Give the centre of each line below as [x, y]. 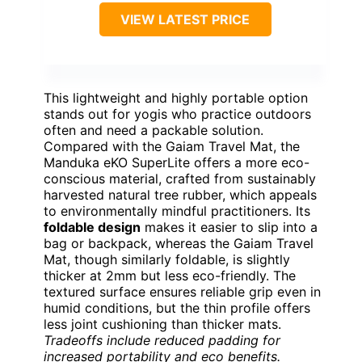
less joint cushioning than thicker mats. [162, 324]
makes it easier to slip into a [229, 227]
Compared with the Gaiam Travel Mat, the [172, 146]
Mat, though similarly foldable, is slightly [167, 259]
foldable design [92, 227]
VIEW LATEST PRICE [185, 19]
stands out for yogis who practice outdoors [177, 114]
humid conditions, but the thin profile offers [177, 307]
